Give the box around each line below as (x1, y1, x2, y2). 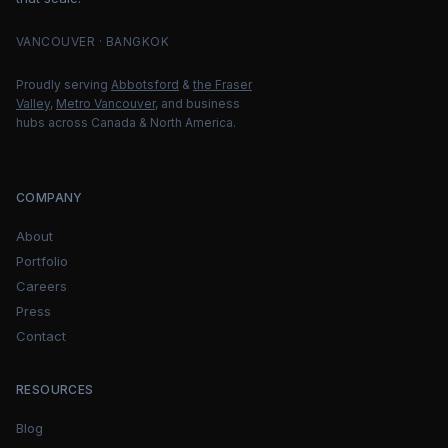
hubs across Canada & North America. (16, 115, 236, 130)
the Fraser (193, 77, 252, 92)
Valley (16, 96, 50, 111)
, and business (155, 96, 240, 111)
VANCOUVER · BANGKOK (16, 34, 170, 49)
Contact (16, 328, 66, 344)
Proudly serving (16, 77, 111, 92)
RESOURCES (16, 382, 94, 397)
